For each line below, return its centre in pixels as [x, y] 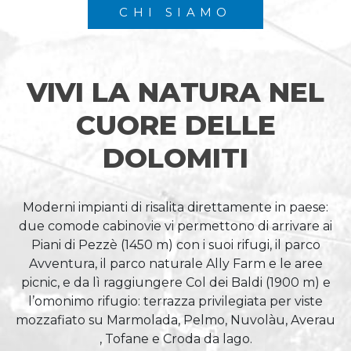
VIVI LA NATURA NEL [175, 92]
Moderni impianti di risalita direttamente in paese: [175, 207]
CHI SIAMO [175, 12]
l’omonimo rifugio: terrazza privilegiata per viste [175, 301]
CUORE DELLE [175, 125]
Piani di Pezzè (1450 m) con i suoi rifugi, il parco [175, 245]
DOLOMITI [175, 158]
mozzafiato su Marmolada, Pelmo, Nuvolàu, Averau [175, 320]
